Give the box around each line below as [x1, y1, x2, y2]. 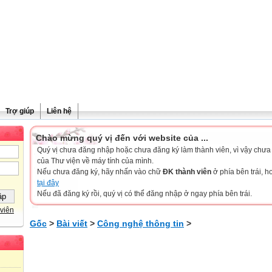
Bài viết [56, 219, 87, 228]
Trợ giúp [5, 107, 34, 115]
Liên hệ [47, 107, 72, 115]
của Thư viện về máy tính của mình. [37, 157, 154, 165]
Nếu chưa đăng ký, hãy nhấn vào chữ [37, 168, 163, 176]
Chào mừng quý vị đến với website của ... [36, 133, 208, 143]
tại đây [37, 178, 59, 187]
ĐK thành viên [163, 168, 211, 176]
